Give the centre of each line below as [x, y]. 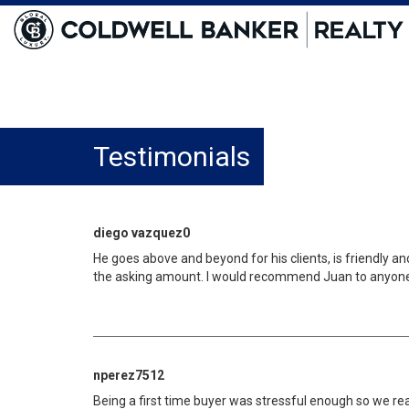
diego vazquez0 [142, 233]
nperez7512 [129, 375]
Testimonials [172, 157]
